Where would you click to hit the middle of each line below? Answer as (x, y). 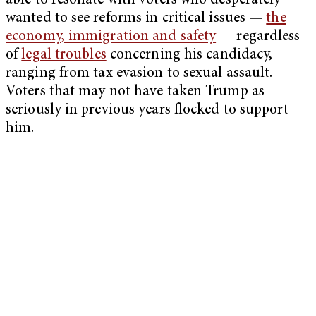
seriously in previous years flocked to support (147, 111)
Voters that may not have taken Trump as (135, 92)
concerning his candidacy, (189, 56)
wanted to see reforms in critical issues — (136, 19)
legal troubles (64, 56)
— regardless (258, 37)
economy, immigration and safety (111, 37)
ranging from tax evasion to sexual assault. (139, 74)
